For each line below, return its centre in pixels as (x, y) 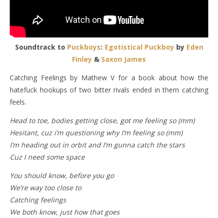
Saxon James (124, 59)
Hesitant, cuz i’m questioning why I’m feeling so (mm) (96, 133)
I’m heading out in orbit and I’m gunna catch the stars (97, 145)
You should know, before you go (62, 175)
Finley (82, 59)
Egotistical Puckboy (139, 47)
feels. (18, 102)
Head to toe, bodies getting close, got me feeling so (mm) (102, 120)
